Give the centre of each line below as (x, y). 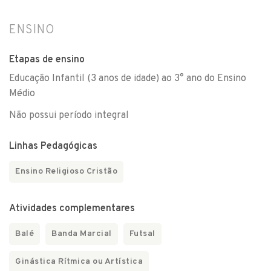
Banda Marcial (82, 234)
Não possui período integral (69, 116)
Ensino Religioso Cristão (66, 171)
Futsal (142, 234)
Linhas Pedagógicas (53, 146)
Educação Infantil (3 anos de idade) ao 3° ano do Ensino (128, 79)
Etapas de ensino (47, 60)
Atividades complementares (72, 209)
